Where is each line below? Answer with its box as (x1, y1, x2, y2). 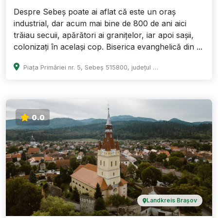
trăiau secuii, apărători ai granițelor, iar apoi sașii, (14, 30, 194, 40)
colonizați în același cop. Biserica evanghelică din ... (14, 42, 202, 52)
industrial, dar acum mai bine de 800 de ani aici (14, 18, 186, 29)
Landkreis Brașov (146, 197, 197, 204)
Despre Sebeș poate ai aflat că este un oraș (14, 7, 176, 17)
